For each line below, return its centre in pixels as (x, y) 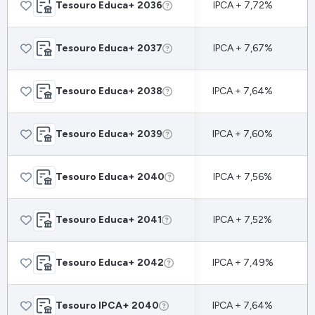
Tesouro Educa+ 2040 (110, 177)
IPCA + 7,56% (243, 177)
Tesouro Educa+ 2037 (109, 48)
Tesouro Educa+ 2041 (109, 220)
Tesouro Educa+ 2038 (109, 91)
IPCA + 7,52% (243, 220)
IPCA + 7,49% (243, 263)
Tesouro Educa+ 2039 (109, 134)
